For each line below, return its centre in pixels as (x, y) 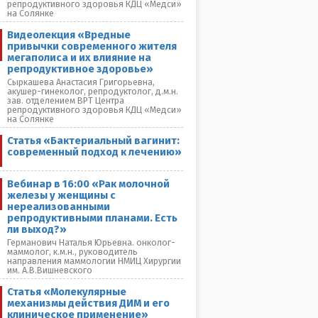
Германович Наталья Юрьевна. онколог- (91, 242)
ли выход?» (37, 229)
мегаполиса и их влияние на (79, 57)
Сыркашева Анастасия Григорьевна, (81, 82)
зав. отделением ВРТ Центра (66, 100)
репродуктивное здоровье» (80, 69)
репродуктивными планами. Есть (92, 218)
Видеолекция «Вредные (69, 35)
